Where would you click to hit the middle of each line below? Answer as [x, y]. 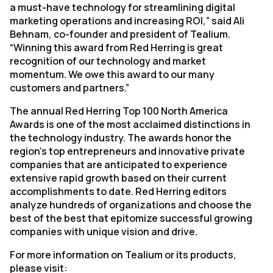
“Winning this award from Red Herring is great [116, 48]
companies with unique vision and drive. [104, 232]
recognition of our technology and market [108, 61]
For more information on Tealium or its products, [123, 255]
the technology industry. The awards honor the [121, 138]
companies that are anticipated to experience [119, 165]
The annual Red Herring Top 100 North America [119, 111]
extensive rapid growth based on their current [118, 178]
